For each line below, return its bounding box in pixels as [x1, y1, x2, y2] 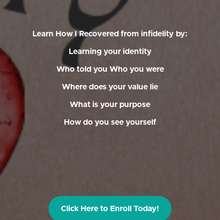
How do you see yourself [64, 118, 156, 126]
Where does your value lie [62, 83, 158, 91]
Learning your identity [68, 48, 152, 55]
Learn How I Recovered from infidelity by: [32, 30, 188, 38]
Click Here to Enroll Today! [61, 205, 159, 213]
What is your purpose [70, 101, 150, 109]
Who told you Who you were [56, 65, 164, 73]
